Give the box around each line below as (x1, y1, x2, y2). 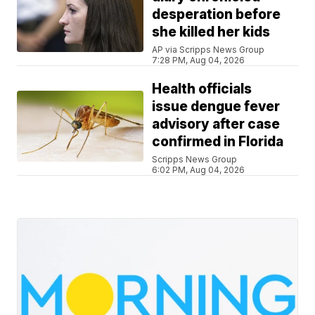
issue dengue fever (152, 98, 281, 115)
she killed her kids (152, 24, 271, 41)
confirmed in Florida (152, 134, 284, 150)
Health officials (152, 81, 252, 98)
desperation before (152, 6, 281, 23)
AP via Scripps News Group (152, 44, 265, 56)
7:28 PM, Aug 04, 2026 (152, 55, 245, 66)
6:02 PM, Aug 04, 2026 (152, 165, 245, 176)
